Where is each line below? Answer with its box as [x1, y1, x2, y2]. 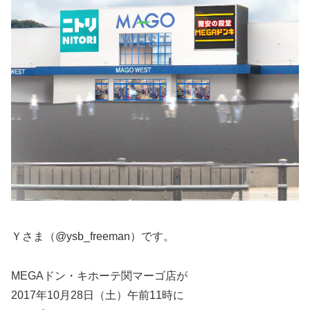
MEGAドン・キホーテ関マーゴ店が [11, 269, 188, 282]
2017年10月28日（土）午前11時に [11, 289, 184, 301]
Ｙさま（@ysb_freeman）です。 [11, 230, 174, 243]
